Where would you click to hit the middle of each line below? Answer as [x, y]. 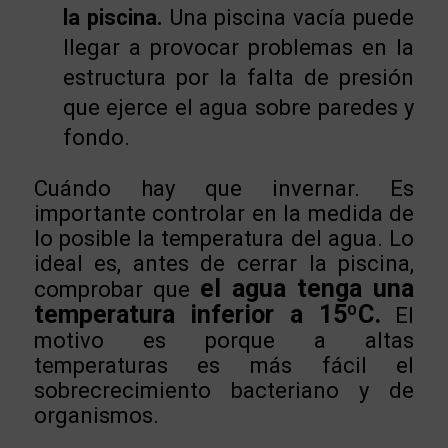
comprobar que [116, 290]
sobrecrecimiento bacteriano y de [224, 391]
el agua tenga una [307, 289]
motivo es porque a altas [224, 341]
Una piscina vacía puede [288, 18]
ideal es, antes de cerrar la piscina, [224, 264]
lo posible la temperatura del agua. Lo [224, 239]
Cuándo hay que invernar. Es [224, 189]
